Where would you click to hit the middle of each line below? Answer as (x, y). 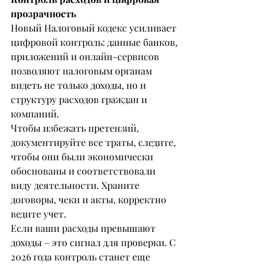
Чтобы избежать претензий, (76, 128)
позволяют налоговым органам (83, 71)
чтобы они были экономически (83, 157)
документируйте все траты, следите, (94, 142)
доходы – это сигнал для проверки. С (94, 243)
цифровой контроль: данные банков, (95, 42)
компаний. (35, 114)
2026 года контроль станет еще (82, 257)
